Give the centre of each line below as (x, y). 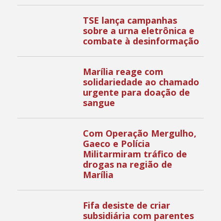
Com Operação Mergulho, (140, 133)
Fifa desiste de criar (127, 205)
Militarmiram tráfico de (135, 154)
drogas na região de (128, 164)
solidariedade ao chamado (141, 82)
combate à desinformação (143, 41)
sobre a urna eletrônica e (139, 30)
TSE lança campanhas (130, 20)
